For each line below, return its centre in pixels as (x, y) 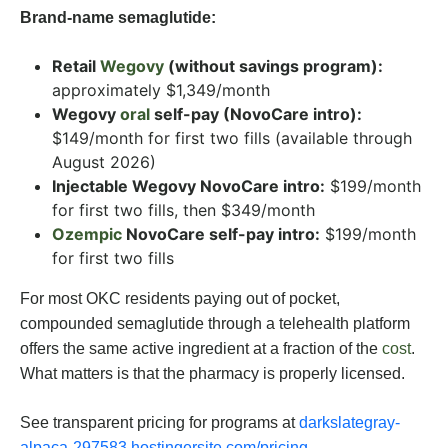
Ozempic (87, 234)
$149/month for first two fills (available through (232, 138)
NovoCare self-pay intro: (221, 234)
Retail (76, 66)
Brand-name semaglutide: (118, 18)
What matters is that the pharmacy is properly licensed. (212, 374)
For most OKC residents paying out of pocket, (180, 299)
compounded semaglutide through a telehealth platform (215, 324)
